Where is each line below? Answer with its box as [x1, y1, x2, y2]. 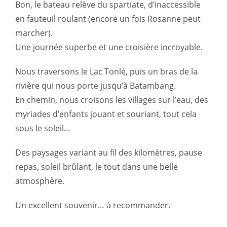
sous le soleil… [15, 122, 70, 134]
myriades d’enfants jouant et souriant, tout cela [15, 108, 197, 120]
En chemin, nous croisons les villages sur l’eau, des [15, 94, 208, 105]
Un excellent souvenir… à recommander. [15, 199, 170, 211]
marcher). [15, 27, 53, 39]
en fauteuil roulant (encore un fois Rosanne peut [15, 13, 201, 24]
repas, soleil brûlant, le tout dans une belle [15, 161, 178, 172]
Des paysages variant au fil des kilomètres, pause [15, 146, 202, 158]
